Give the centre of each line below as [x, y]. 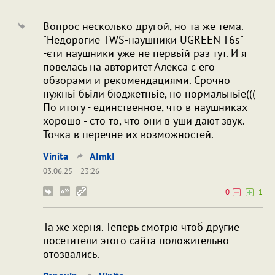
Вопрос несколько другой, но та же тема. [143, 26]
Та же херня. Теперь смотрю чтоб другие [141, 227]
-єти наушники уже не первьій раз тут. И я [145, 53]
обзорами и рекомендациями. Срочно [137, 80]
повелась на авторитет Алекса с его [129, 67]
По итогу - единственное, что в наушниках [145, 107]
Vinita [56, 156]
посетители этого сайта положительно [136, 241]
